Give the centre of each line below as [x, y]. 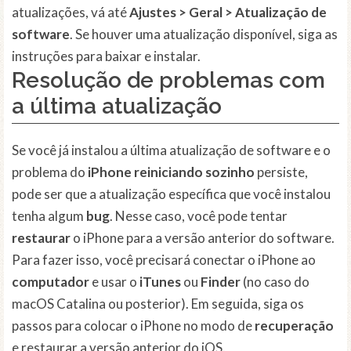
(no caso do [275, 282]
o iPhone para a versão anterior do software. [203, 238]
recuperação [294, 326]
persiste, [281, 172]
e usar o [114, 282]
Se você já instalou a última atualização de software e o [171, 150]
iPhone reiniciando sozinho [171, 172]
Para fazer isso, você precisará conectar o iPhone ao [164, 260]
